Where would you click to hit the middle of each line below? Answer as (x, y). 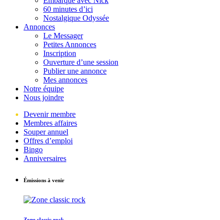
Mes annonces (65, 80)
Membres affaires (50, 123)
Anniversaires (45, 159)
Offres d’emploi (48, 141)
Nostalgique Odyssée (76, 18)
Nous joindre (44, 98)
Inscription (60, 54)
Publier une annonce (75, 71)
